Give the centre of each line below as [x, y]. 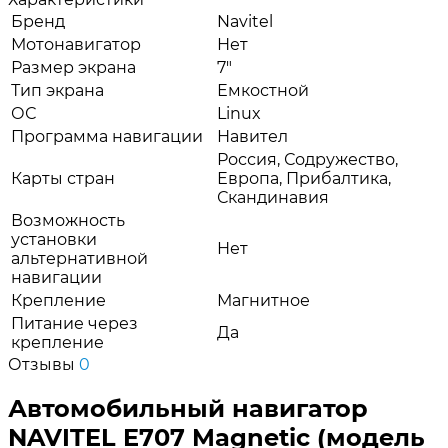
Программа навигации [107, 137]
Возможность [68, 221]
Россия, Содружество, [307, 160]
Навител [252, 137]
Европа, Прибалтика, [304, 179]
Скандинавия [273, 198]
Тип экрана [57, 91]
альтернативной [79, 259]
